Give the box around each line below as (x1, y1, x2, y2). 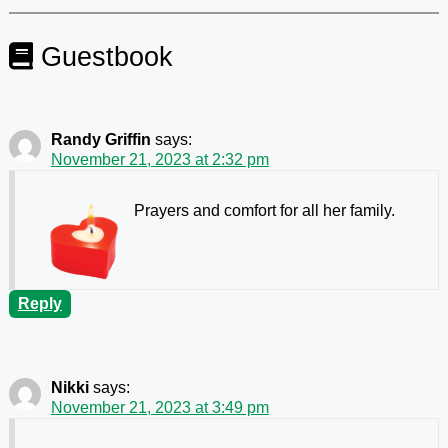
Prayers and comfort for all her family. (133, 201, 395, 219)
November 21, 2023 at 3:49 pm (50, 398, 269, 416)
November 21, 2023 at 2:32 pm (50, 150, 269, 168)
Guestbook (32, 40, 173, 72)
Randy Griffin (50, 130, 151, 148)
